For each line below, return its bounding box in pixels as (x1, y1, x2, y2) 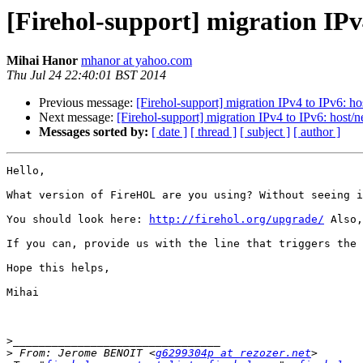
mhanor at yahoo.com (81, 53, 192, 68)
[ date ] (152, 125, 187, 139)
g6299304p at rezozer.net (156, 347, 311, 360)
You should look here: (6, 213, 149, 226)
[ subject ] (240, 125, 290, 139)
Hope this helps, (6, 262, 110, 275)
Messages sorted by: (39, 125, 148, 139)
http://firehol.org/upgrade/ (149, 213, 324, 226)
